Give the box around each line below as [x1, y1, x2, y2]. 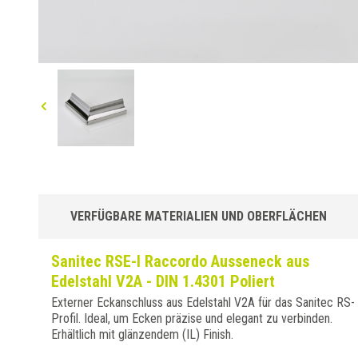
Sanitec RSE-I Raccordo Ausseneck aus [51, 252, 309, 271]
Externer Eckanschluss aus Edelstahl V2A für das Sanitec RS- [51, 295, 355, 310]
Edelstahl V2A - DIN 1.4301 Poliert [51, 272, 275, 291]
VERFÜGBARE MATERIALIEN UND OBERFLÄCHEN [70, 209, 327, 224]
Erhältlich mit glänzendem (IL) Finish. [51, 327, 233, 342]
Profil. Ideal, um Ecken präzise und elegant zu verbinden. [51, 311, 332, 326]
